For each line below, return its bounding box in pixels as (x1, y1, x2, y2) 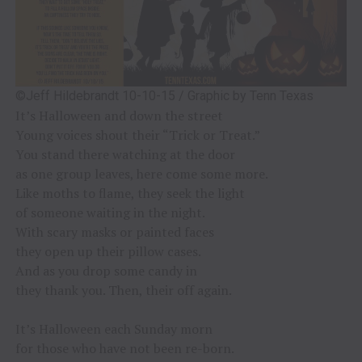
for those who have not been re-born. (15, 339, 234, 357)
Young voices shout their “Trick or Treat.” (15, 125, 260, 144)
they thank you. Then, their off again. (15, 280, 232, 299)
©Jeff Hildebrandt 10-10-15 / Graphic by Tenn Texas (15, 87, 314, 103)
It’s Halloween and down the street (15, 106, 223, 124)
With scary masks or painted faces (15, 222, 214, 241)
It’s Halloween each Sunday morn (15, 319, 213, 338)
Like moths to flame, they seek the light (15, 183, 245, 202)
